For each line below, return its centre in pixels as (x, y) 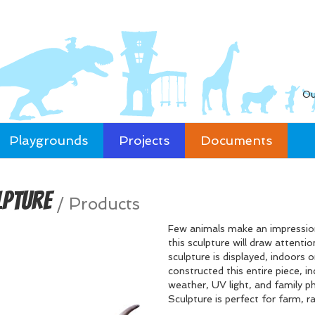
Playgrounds (49, 140)
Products (104, 204)
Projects (144, 140)
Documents (236, 140)
